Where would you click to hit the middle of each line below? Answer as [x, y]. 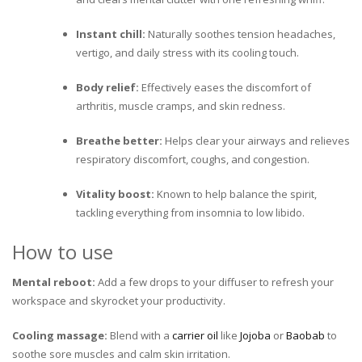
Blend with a [140, 335]
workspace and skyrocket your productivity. [119, 300]
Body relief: [107, 87]
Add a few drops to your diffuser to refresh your [215, 282]
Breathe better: [119, 140]
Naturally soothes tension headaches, [240, 34]
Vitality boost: [115, 194]
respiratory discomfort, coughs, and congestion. [193, 159]
